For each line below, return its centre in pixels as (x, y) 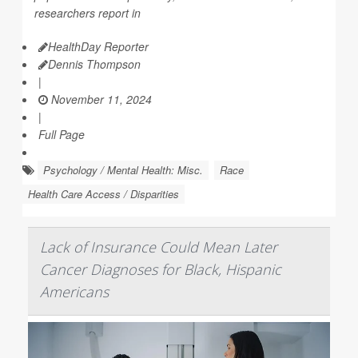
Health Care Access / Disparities (103, 194)
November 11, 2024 (100, 99)
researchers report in (88, 13)
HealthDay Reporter (98, 46)
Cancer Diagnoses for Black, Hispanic (161, 269)
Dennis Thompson (94, 64)
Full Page (62, 134)
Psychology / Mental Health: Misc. (123, 170)
